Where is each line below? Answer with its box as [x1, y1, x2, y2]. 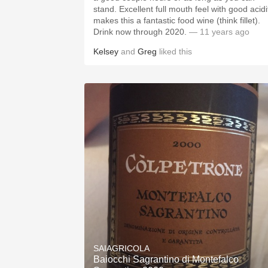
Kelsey [93, 47, 118, 56]
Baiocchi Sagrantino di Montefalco [93, 254, 239, 264]
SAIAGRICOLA [93, 243, 150, 253]
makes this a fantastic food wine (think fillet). [93, 16, 260, 25]
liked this [157, 47, 192, 56]
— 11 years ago [187, 27, 249, 36]
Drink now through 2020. [93, 27, 187, 36]
